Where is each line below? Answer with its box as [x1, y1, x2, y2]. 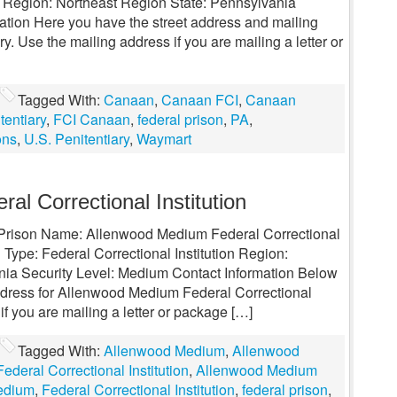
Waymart [136, 128, 191, 149]
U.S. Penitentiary [24, 128, 129, 149]
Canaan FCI [161, 90, 238, 110]
